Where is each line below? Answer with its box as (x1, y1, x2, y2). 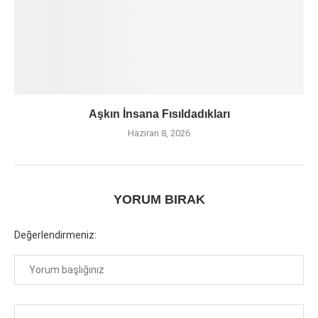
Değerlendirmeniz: (14, 229, 97, 241)
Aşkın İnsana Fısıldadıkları (88, 108, 230, 121)
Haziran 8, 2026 (128, 128, 190, 139)
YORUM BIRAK (113, 192, 205, 207)
